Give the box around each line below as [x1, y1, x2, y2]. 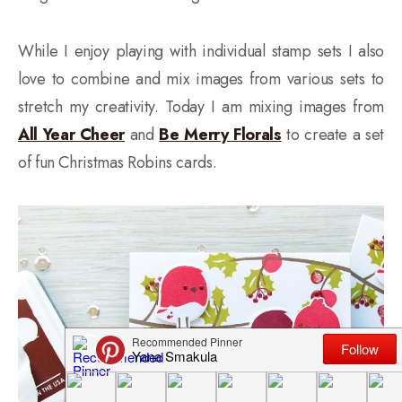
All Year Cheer [18, 123, 126, 147]
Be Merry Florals [159, 123, 282, 147]
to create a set [281, 123, 384, 147]
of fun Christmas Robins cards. [18, 151, 217, 175]
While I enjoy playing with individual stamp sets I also [18, 39, 384, 64]
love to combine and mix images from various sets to [18, 67, 384, 92]
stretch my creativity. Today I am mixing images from [18, 95, 384, 119]
